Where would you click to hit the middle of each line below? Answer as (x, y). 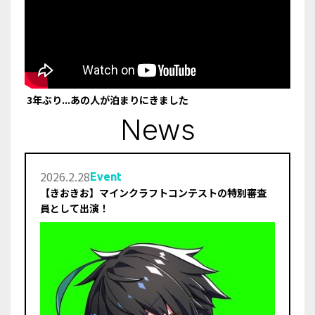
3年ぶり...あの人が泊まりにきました (107, 100)
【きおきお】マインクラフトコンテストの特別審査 (153, 193)
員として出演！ (75, 208)
